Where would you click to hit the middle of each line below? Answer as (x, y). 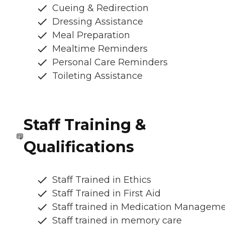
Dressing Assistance (98, 21)
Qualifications (79, 147)
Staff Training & (85, 125)
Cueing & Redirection (100, 8)
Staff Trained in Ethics (102, 180)
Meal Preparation (91, 35)
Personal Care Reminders (110, 62)
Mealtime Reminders (100, 48)
